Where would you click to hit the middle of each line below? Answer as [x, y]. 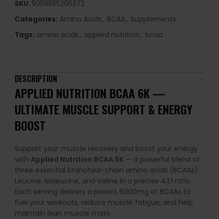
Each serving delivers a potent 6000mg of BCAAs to [103, 192]
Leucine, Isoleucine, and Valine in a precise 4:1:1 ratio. [103, 181]
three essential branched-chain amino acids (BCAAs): [107, 170]
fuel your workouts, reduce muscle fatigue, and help [104, 203]
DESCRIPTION [36, 79]
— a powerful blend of [162, 160]
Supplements [153, 19]
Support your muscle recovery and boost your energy [106, 149]
